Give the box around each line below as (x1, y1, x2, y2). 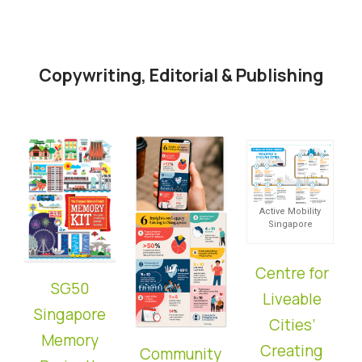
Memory (41, 330, 99, 351)
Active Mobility (259, 205, 322, 217)
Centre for (255, 262, 329, 284)
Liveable (262, 288, 322, 309)
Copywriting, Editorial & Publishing (39, 64, 323, 87)
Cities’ (268, 314, 315, 335)
